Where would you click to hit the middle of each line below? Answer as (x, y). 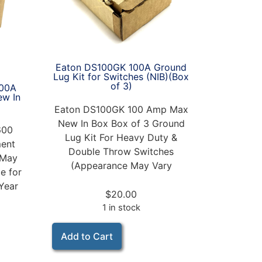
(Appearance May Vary (121, 166)
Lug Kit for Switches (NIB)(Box (121, 77)
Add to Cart (87, 236)
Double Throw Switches (121, 152)
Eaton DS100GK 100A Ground (121, 68)
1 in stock (121, 208)
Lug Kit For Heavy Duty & (121, 138)
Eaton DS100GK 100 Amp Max (121, 110)
